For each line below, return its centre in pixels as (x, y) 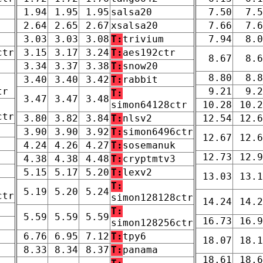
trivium (143, 39)
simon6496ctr (158, 131)
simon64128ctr (149, 104)
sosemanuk (149, 145)
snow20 (140, 66)
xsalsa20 (134, 25)
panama (140, 249)
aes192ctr (149, 52)
